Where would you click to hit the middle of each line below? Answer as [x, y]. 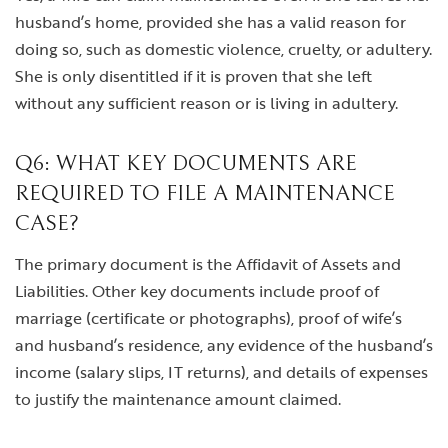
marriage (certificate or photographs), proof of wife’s [208, 318]
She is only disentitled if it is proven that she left [193, 76]
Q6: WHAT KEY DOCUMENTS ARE [186, 164]
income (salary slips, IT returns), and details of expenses [221, 372]
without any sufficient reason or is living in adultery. [206, 103]
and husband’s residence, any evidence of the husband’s [224, 345]
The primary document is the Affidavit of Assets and [208, 264]
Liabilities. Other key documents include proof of [197, 291]
